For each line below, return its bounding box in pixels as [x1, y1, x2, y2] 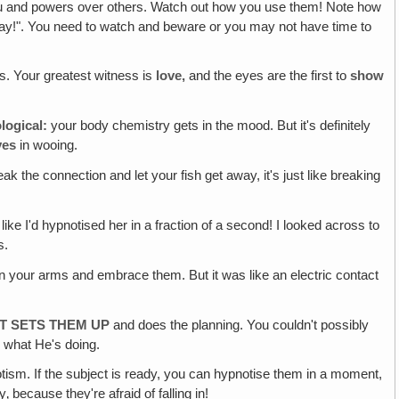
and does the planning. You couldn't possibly [110, 317, 370, 332]
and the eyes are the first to [189, 69, 351, 84]
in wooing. [16, 138, 78, 153]
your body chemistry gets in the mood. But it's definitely [47, 118, 371, 134]
